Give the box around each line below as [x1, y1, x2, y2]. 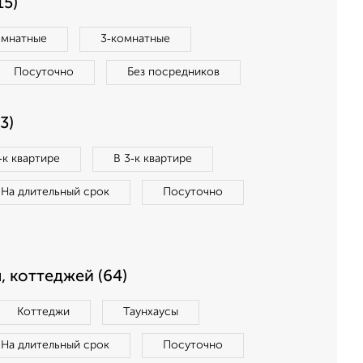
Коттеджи [17, 306, 70, 318]
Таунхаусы [123, 306, 178, 318]
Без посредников [127, 66, 220, 78]
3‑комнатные [100, 33, 170, 45]
